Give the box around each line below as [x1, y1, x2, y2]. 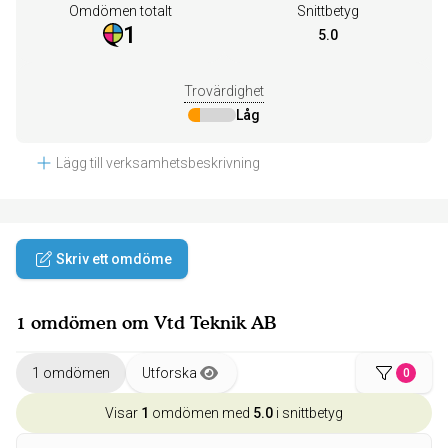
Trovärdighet [184, 83, 264, 99]
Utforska [142, 365, 197, 381]
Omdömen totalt [68, 3, 172, 19]
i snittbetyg [273, 405, 343, 421]
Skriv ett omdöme [56, 251, 172, 267]
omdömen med [149, 405, 253, 421]
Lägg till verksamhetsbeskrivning [56, 155, 260, 171]
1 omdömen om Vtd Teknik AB [16, 312, 277, 333]
